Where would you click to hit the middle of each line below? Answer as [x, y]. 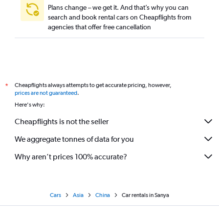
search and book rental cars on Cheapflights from [120, 17]
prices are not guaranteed [46, 93]
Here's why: [30, 105]
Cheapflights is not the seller [62, 121]
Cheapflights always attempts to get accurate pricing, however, [93, 85]
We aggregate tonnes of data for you [74, 139]
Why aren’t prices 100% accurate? [71, 156]
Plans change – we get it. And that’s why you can [118, 7]
